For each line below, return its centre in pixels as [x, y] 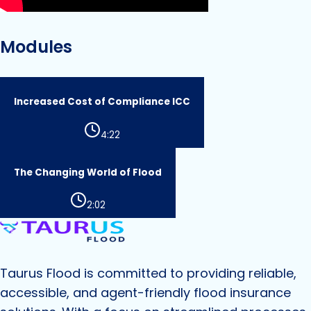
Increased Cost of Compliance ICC [102, 102]
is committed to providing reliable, [188, 274]
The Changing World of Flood [88, 172]
